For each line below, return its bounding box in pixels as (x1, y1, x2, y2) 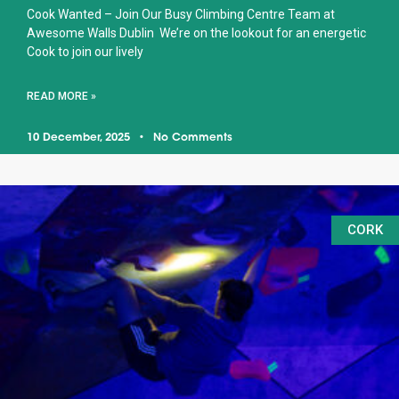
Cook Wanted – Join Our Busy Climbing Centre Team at (27, 7, 335, 22)
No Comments (150, 133, 232, 144)
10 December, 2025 (27, 133, 134, 144)
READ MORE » (27, 90, 96, 103)
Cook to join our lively (27, 45, 143, 60)
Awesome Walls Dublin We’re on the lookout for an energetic (27, 26, 366, 41)
